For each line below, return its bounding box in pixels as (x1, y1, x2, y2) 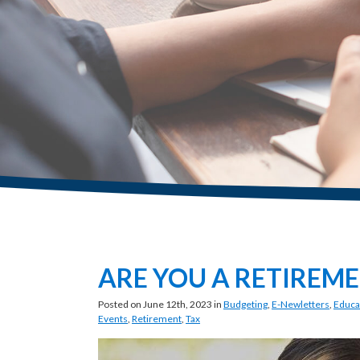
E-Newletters (272, 298, 329, 310)
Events (98, 313, 128, 325)
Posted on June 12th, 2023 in (98, 298, 223, 310)
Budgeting (223, 298, 268, 310)
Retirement (132, 313, 182, 325)
